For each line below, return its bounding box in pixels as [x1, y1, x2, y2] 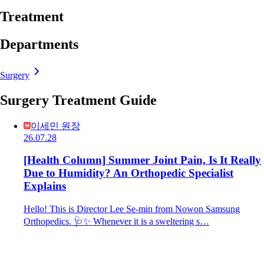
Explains [24, 180, 66, 193]
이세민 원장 [31, 120, 80, 131]
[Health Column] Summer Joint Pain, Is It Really [24, 154, 261, 167]
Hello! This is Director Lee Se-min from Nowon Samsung [24, 204, 240, 214]
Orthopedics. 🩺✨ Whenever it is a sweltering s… [24, 216, 209, 227]
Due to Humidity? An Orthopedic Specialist [24, 167, 233, 180]
